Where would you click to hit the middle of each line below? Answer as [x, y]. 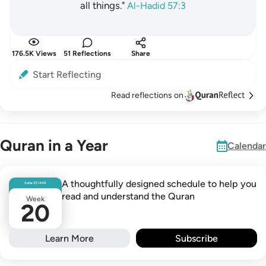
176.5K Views [34, 53]
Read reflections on [147, 95]
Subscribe [197, 238]
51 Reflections [87, 53]
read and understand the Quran [128, 196]
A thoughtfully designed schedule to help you [159, 184]
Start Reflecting [67, 75]
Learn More [69, 238]
